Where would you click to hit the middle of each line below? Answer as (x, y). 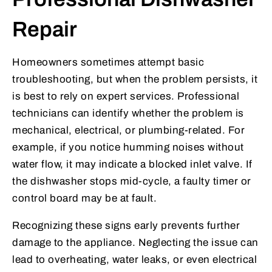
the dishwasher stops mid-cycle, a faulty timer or (132, 181)
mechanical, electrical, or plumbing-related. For (128, 130)
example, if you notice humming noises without (128, 147)
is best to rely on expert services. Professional (126, 96)
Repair (45, 29)
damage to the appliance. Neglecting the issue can (135, 242)
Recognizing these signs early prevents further (126, 225)
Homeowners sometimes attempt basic (108, 62)
